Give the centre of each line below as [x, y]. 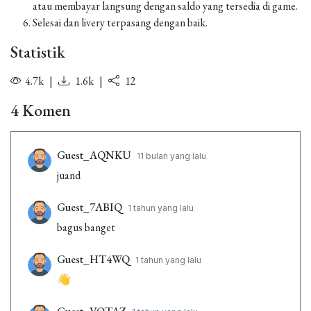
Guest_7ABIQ [90, 207]
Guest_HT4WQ [93, 259]
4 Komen [41, 110]
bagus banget [86, 227]
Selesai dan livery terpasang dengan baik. [120, 23]
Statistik [38, 52]
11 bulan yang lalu [171, 156]
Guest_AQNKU [94, 155]
